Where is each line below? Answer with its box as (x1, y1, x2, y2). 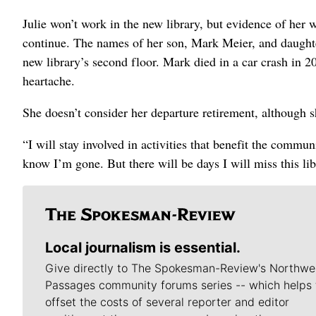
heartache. (23, 72, 75, 89)
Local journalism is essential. (45, 239, 241, 256)
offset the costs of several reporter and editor (45, 295, 289, 309)
